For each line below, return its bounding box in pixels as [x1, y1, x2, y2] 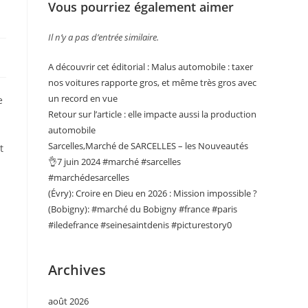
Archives [48, 261, 106, 279]
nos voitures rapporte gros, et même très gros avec [48, 76, 256, 89]
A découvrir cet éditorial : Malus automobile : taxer [48, 60, 253, 73]
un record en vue [48, 92, 118, 104]
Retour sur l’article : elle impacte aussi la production [48, 108, 256, 120]
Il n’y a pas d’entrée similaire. [48, 31, 159, 43]
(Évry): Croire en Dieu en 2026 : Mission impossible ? [48, 187, 257, 199]
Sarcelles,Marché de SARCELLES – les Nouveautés [48, 140, 248, 152]
